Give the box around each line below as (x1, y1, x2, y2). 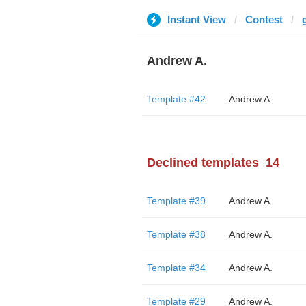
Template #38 (146, 229, 206, 240)
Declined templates (146, 156, 259, 169)
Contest (245, 14, 283, 25)
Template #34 (146, 262, 206, 273)
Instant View (167, 14, 226, 25)
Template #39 (146, 195, 206, 206)
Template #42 (146, 94, 206, 105)
